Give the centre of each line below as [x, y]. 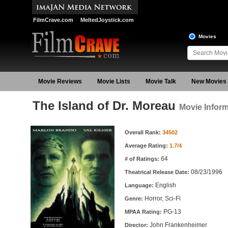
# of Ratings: [142, 159]
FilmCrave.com [53, 20]
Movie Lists [113, 81]
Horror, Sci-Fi [162, 198]
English [165, 185]
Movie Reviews [60, 81]
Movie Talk [161, 81]
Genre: [134, 198]
